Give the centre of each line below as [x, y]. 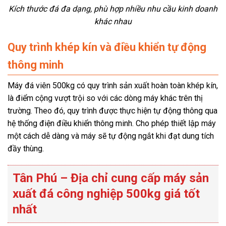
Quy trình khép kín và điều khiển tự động [107, 47]
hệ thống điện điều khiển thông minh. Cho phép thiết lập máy [112, 123]
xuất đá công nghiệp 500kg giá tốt [106, 194]
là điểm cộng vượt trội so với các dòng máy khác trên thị [105, 98]
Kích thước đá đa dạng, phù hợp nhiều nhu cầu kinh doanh [113, 9]
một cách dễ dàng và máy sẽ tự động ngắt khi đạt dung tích [111, 136]
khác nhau [113, 22]
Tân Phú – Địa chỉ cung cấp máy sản [111, 178]
